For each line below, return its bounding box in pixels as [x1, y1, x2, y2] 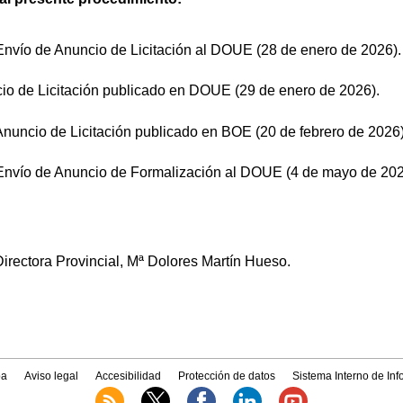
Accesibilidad [95, 370, 161, 383]
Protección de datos [178, 370, 276, 383]
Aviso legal [23, 370, 78, 383]
